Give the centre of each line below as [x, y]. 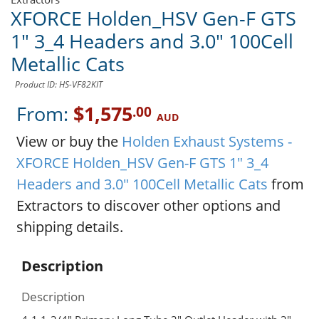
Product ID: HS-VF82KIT [59, 85]
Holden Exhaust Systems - [206, 142]
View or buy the [69, 142]
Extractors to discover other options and [148, 206]
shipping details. [69, 227]
